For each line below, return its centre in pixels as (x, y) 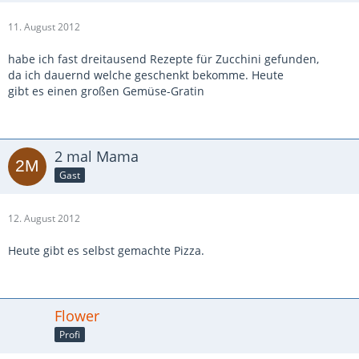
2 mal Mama (97, 156)
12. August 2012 (44, 218)
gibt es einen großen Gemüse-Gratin (106, 91)
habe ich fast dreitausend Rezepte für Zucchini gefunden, (163, 59)
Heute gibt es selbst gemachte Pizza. (106, 250)
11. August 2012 (44, 27)
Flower (77, 316)
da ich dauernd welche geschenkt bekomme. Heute (146, 75)
